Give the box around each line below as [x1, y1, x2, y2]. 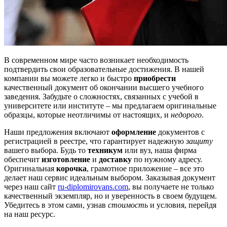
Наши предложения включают [4, 127, 111, 136]
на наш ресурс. [4, 209, 55, 218]
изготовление [42, 155, 90, 164]
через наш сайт [4, 182, 58, 191]
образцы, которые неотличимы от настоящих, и [4, 110, 171, 119]
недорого [171, 110, 202, 119]
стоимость [108, 200, 148, 209]
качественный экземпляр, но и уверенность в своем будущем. [4, 191, 217, 200]
